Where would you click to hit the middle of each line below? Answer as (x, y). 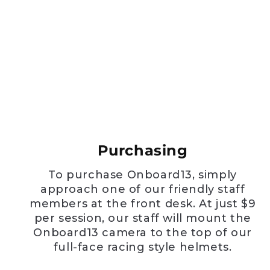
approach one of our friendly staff (143, 189)
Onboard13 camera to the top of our (143, 232)
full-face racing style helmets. (143, 247)
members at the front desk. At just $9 (143, 203)
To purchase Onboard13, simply (143, 174)
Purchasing (143, 150)
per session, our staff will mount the (143, 218)
